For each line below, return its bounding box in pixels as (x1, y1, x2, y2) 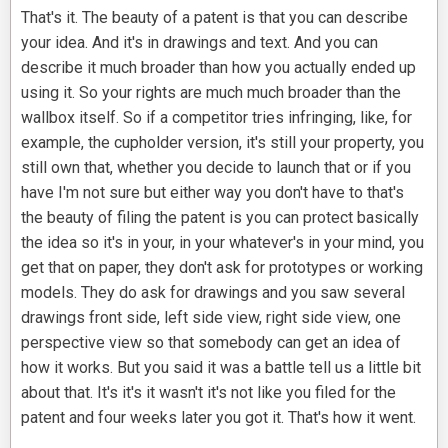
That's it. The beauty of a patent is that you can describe (21, 8, 408, 28)
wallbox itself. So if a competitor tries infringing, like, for (21, 108, 412, 128)
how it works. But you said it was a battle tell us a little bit (21, 358, 421, 378)
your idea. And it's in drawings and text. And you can (21, 33, 378, 53)
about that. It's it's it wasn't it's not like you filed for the (21, 383, 396, 403)
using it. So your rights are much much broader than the (21, 83, 401, 103)
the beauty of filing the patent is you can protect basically (21, 208, 419, 228)
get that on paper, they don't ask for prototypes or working (21, 258, 423, 278)
